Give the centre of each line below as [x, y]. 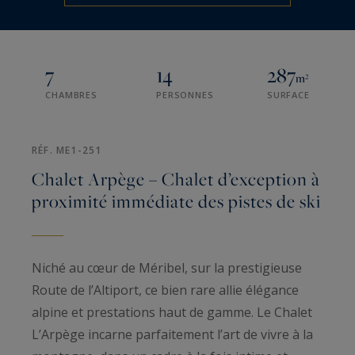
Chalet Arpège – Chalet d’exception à [176, 179]
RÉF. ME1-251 [67, 151]
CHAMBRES [71, 95]
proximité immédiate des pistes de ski [176, 202]
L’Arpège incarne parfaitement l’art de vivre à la [172, 335]
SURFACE [288, 95]
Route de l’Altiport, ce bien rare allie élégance [165, 290]
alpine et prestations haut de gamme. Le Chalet [172, 313]
